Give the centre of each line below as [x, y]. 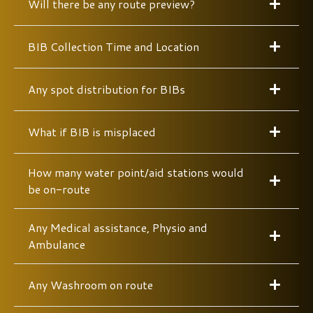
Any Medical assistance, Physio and [118, 227]
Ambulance [57, 244]
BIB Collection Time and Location [114, 46]
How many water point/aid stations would [136, 172]
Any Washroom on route [90, 284]
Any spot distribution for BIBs [107, 89]
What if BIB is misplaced [92, 131]
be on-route [59, 189]
